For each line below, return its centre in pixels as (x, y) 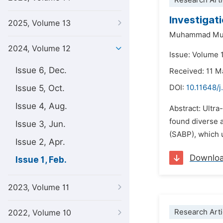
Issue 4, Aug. (41, 106)
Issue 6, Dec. (41, 70)
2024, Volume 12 (39, 49)
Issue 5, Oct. (40, 88)
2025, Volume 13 (39, 23)
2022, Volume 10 (40, 213)
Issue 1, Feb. (41, 160)
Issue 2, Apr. (40, 142)
